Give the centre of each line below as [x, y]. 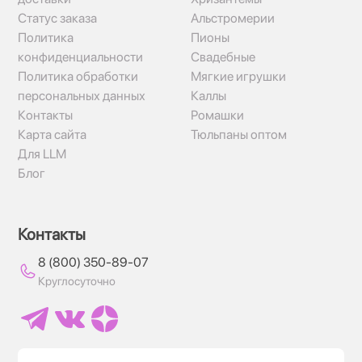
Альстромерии [233, 18]
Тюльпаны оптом [239, 135]
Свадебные [223, 57]
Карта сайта [52, 135]
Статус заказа [57, 18]
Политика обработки [78, 76]
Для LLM [42, 154]
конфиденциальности [80, 57]
